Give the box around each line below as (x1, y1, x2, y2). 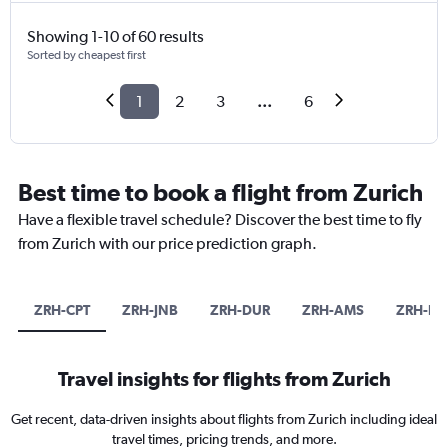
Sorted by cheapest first (27, 48, 146, 63)
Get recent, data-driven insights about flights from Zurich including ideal (11, 411, 437, 428)
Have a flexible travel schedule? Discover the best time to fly (18, 210, 422, 230)
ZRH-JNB (122, 302, 178, 319)
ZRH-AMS (302, 302, 364, 319)
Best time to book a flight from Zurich (18, 178, 423, 207)
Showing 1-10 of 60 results (27, 27, 204, 47)
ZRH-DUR (210, 302, 270, 319)
